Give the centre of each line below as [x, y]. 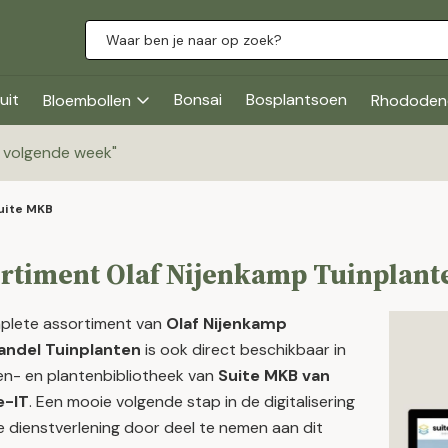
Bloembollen [87, 100]
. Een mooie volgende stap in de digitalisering [192, 401]
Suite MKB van [274, 375]
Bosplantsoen [296, 99]
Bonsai [198, 99]
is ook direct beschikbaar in [243, 349]
